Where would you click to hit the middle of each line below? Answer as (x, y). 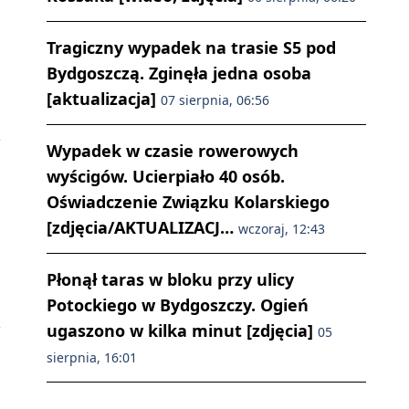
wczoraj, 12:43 (282, 229)
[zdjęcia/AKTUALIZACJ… (142, 228)
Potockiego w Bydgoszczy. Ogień (178, 305)
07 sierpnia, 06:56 (215, 100)
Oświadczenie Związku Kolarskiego (188, 202)
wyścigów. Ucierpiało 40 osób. (166, 177)
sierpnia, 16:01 (92, 358)
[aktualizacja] (104, 99)
